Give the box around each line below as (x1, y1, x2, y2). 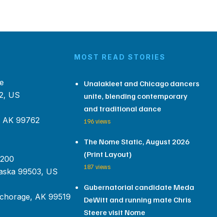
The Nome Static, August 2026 (83, 137, 189, 146)
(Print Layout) (83, 149, 132, 159)
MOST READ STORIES (74, 53, 166, 61)
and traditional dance (83, 104, 161, 113)
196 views (83, 117, 110, 125)
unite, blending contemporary (83, 91, 187, 101)
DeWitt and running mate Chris (83, 195, 191, 204)
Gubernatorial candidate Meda (83, 182, 194, 192)
